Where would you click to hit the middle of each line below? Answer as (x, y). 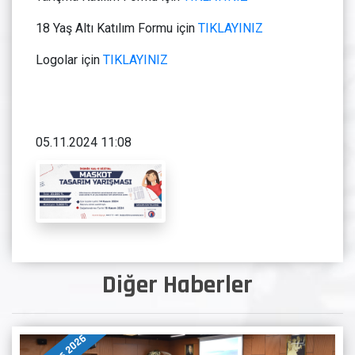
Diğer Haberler (177, 284)
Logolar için (68, 60)
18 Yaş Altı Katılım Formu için (117, 29)
